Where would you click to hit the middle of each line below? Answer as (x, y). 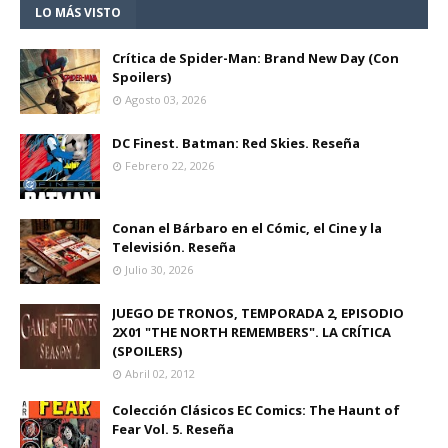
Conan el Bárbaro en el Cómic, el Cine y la (247, 227)
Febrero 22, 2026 (169, 165)
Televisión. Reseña (174, 246)
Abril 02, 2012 (160, 373)
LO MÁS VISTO (78, 12)
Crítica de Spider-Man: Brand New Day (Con (255, 57)
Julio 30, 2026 (159, 269)
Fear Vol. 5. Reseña (173, 428)
